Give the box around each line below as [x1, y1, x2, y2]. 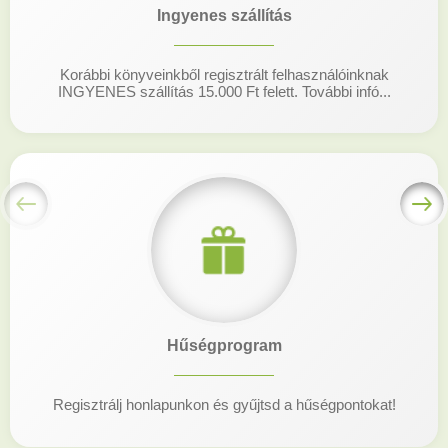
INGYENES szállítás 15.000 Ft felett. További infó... [57, 82, 391, 100]
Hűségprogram [166, 337, 282, 355]
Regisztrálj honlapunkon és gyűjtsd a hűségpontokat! [52, 396, 396, 414]
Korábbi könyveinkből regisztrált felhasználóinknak [59, 65, 389, 83]
